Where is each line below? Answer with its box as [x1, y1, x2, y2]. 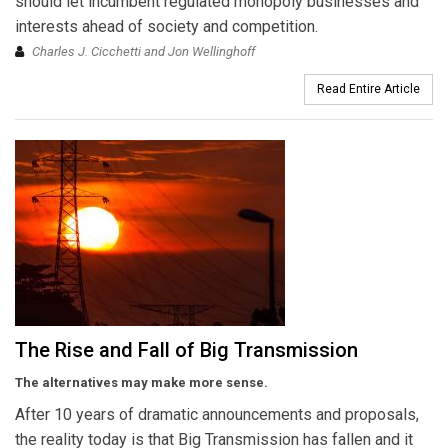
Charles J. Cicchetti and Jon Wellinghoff [32, 44, 255, 60]
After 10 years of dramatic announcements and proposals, [15, 405, 419, 425]
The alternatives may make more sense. [15, 375, 268, 391]
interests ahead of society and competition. [15, 17, 318, 37]
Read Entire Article [317, 82, 420, 97]
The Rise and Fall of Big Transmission [15, 338, 358, 363]
